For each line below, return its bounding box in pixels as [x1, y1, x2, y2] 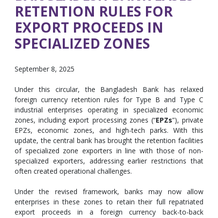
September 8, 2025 [15, 64, 74, 73]
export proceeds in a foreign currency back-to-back [15, 207, 203, 217]
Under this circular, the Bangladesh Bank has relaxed [15, 85, 203, 94]
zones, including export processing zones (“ [15, 115, 156, 125]
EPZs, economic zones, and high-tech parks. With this [15, 126, 203, 135]
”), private [172, 115, 204, 125]
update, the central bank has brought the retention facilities [15, 136, 203, 145]
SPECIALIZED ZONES [15, 34, 150, 53]
